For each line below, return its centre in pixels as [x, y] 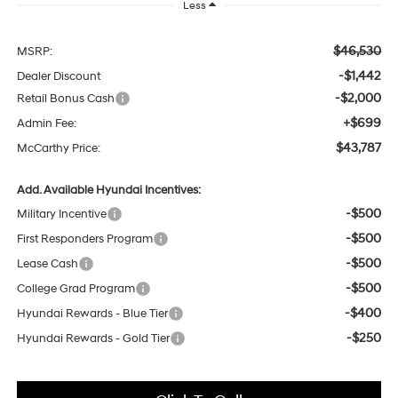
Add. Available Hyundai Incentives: [108, 191]
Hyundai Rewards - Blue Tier [92, 314]
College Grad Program [76, 289]
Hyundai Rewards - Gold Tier [93, 339]
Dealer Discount [58, 77]
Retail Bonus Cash [65, 99]
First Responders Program [84, 239]
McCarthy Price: [58, 149]
